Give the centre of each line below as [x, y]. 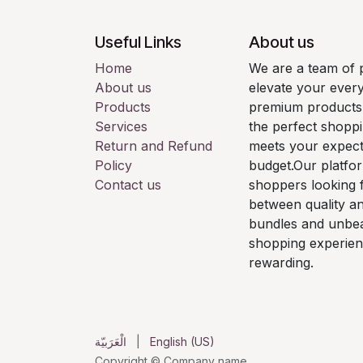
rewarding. [281, 263]
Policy [113, 165]
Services [121, 126]
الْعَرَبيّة [111, 342]
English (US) [182, 342]
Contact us [128, 185]
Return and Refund [154, 146]
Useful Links [138, 42]
